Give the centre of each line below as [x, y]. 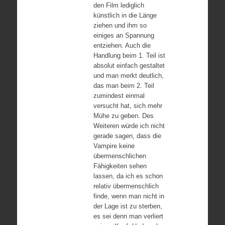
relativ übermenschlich [126, 186]
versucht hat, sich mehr [128, 105]
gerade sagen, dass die [127, 136]
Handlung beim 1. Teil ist [129, 55]
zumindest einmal [119, 95]
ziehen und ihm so [120, 25]
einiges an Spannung [124, 35]
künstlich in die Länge [125, 15]
